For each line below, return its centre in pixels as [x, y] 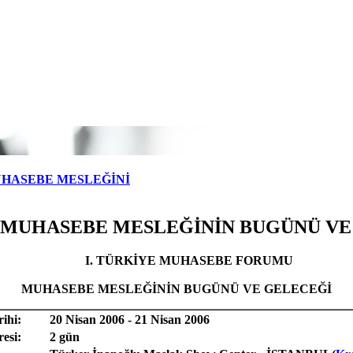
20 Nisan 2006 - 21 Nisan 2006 [130, 319]
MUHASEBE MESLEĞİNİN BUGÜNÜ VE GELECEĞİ [176, 288]
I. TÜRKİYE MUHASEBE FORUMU [189, 260]
